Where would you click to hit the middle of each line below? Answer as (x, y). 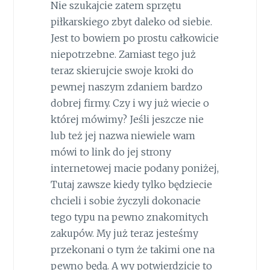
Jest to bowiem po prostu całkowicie (134, 38)
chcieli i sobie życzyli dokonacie (125, 200)
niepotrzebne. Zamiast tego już (123, 54)
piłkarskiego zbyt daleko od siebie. (131, 21)
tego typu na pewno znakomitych (129, 217)
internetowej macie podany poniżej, (134, 168)
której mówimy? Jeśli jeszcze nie (127, 119)
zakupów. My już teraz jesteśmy (124, 233)
